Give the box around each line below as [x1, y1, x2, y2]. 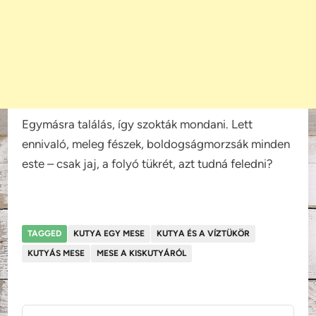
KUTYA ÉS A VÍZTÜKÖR [157, 228, 250, 238]
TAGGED [28, 228, 62, 238]
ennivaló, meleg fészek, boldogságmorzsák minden [22, 136, 291, 151]
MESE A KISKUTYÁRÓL [97, 248, 187, 258]
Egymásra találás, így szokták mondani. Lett [22, 116, 253, 131]
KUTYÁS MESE [28, 248, 85, 258]
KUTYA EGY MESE [73, 228, 145, 238]
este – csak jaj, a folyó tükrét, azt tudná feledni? [22, 156, 274, 171]
